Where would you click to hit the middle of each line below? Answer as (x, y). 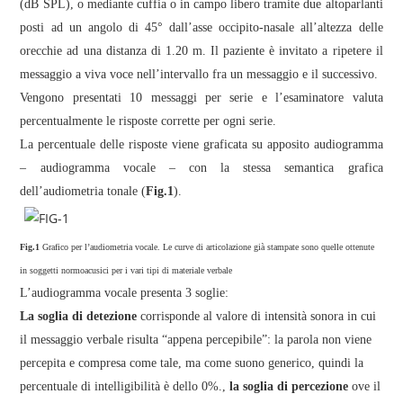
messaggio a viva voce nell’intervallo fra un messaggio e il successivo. (199, 74)
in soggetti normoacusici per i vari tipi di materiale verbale (126, 270)
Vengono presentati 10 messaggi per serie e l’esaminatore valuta (201, 98)
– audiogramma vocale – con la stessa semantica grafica (201, 168)
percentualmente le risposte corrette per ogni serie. (148, 121)
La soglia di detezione (79, 316)
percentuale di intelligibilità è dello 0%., (125, 386)
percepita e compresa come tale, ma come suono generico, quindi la (192, 363)
